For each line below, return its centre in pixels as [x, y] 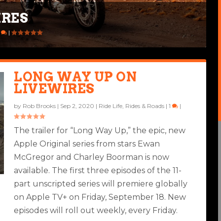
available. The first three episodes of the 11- [98, 170]
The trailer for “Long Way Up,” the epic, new [100, 130]
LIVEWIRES [54, 88]
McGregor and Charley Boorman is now [92, 157]
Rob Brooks [39, 106]
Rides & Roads [145, 106]
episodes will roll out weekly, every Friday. [96, 210]
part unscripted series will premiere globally [101, 184]
